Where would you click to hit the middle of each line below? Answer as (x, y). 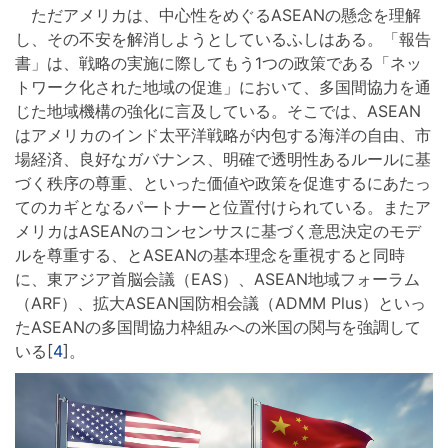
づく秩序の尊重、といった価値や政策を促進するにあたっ (223, 183)
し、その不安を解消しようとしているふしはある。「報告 (223, 39)
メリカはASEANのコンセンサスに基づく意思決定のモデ (218, 231)
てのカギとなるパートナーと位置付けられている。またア (223, 207)
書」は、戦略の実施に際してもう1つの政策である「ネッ (218, 63)
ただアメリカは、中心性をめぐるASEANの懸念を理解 (218, 15)
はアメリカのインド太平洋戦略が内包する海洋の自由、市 (223, 135)
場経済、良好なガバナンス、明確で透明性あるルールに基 (223, 159)
